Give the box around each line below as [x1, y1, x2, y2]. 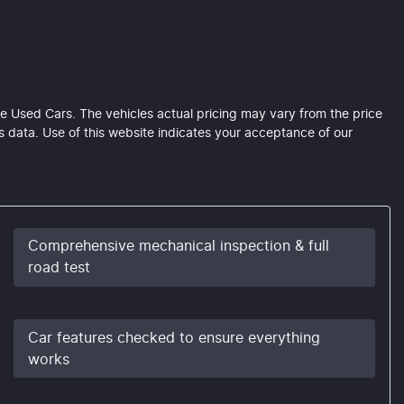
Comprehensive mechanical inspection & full [28, 239, 329, 254]
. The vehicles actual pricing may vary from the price [72, 107, 382, 121]
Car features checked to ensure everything [28, 330, 320, 345]
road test [28, 261, 90, 276]
